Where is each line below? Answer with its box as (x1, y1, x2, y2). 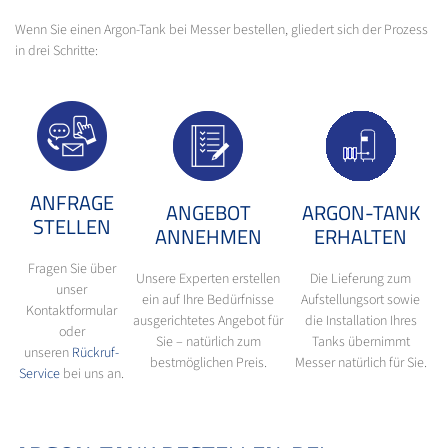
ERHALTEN (314, 220, 407, 252)
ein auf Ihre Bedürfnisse (142, 289, 274, 310)
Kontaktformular (26, 300, 117, 321)
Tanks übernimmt (311, 331, 410, 352)
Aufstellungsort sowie (301, 289, 420, 310)
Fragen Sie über (27, 258, 116, 279)
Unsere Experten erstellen (136, 268, 280, 289)
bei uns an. (60, 363, 124, 384)
